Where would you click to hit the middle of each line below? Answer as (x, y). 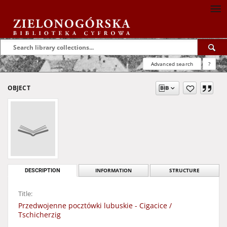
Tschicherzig (40, 215)
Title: (25, 194)
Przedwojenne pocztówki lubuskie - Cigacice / (95, 205)
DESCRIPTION (42, 171)
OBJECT (19, 88)
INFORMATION (113, 171)
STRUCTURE (185, 171)
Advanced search (172, 64)
